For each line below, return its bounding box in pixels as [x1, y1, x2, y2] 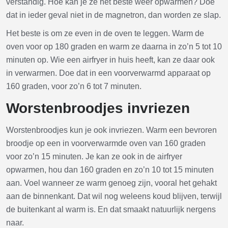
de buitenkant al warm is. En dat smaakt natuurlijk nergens [6, 205, 216, 214]
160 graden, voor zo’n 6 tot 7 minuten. [6, 81, 141, 91]
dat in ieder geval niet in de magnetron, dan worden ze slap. [6, 10, 221, 19]
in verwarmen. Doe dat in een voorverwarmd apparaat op [6, 68, 211, 77]
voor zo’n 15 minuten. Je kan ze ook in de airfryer [6, 152, 182, 161]
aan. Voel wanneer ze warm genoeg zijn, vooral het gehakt [6, 178, 217, 187]
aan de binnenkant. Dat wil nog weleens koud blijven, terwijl [6, 191, 222, 201]
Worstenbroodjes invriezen [6, 100, 190, 116]
